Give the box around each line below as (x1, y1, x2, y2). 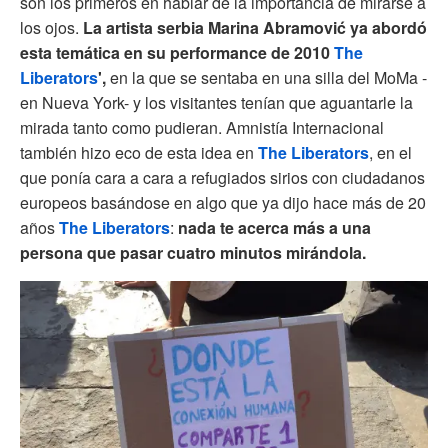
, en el (369, 140, 412, 164)
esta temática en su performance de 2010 (20, 40, 334, 64)
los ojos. (20, 15, 79, 39)
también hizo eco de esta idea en (20, 140, 258, 164)
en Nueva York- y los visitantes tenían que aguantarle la (20, 90, 413, 114)
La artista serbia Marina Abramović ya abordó (79, 15, 427, 39)
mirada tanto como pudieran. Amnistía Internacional (20, 115, 384, 139)
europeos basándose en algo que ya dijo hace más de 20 (20, 190, 426, 214)
